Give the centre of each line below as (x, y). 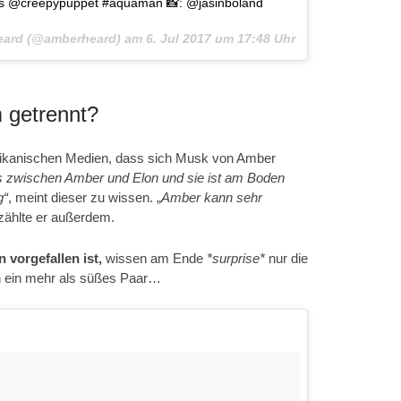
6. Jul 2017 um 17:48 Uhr (220, 39)
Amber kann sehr (212, 198)
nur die (286, 259)
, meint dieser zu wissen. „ (85, 198)
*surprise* (236, 259)
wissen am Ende (154, 259)
